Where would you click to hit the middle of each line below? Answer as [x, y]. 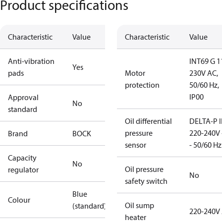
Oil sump [139, 205]
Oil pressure [144, 169]
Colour [19, 200]
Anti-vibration [31, 61]
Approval [23, 97]
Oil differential [148, 121]
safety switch [146, 181]
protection [142, 85]
